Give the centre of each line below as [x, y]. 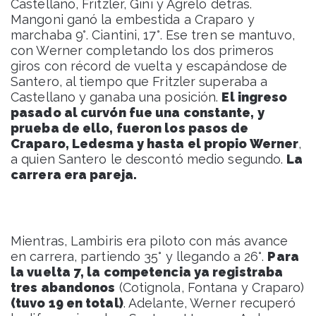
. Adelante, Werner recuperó [209, 303]
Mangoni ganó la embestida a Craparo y [133, 20]
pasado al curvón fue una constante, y [138, 113]
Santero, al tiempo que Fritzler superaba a [139, 82]
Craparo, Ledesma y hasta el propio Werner [155, 144]
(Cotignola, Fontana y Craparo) [210, 288]
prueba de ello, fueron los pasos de [130, 128]
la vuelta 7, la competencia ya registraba [147, 272]
